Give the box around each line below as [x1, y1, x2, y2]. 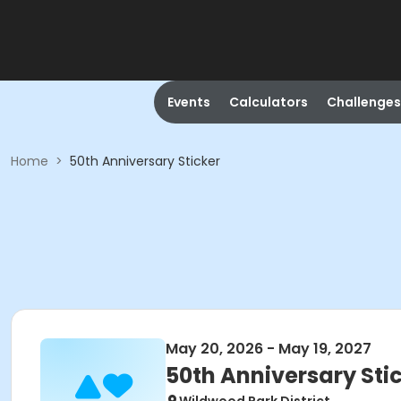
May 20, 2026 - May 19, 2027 [166, 338, 371, 359]
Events [166, 93, 210, 111]
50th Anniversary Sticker [70, 152, 220, 170]
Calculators [228, 93, 308, 111]
